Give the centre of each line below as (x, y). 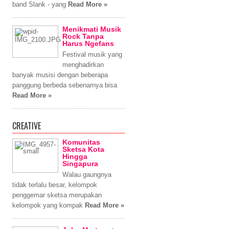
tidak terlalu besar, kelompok (55, 185)
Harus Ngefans (88, 43)
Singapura (80, 164)
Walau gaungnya (87, 175)
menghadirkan (83, 65)
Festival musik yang (92, 54)
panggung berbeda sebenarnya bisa (65, 85)
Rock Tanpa (83, 36)
